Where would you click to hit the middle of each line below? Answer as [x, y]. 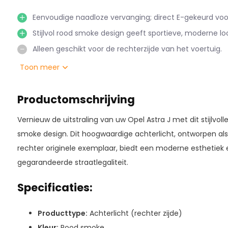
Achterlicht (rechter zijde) [135, 213]
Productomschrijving [76, 99]
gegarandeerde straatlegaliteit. [73, 162]
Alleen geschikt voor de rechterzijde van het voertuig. [127, 49]
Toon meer [40, 67]
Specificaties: [55, 188]
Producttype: [62, 213]
